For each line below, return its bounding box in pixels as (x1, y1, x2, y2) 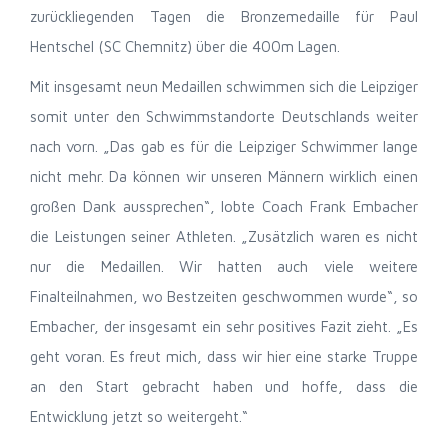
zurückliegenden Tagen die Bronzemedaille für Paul (30, 8, 418, 25)
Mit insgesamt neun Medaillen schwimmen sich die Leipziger (30, 78, 418, 95)
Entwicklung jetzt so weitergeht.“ (30, 408, 248, 425)
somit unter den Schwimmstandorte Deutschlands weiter (30, 108, 418, 125)
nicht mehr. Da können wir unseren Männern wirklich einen (30, 168, 418, 185)
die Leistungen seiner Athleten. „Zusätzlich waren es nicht (30, 228, 418, 245)
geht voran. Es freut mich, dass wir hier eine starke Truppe (30, 348, 418, 365)
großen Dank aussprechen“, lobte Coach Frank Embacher (30, 198, 418, 215)
